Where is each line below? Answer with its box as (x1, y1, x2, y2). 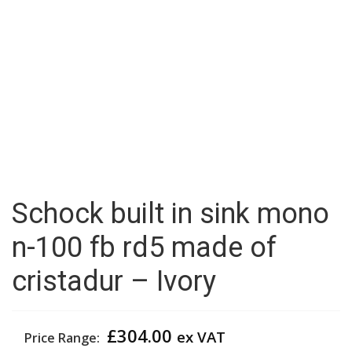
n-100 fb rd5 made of (12, 230, 277, 264)
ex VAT (177, 326, 225, 346)
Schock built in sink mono (12, 196, 329, 230)
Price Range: (24, 328, 103, 346)
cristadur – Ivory (12, 264, 216, 298)
